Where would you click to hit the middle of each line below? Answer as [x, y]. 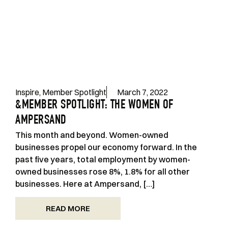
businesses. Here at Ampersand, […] [85, 184]
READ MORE [68, 209]
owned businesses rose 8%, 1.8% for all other [103, 172]
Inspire [27, 92]
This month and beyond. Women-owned [92, 135]
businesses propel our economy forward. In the [106, 147]
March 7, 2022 [142, 92]
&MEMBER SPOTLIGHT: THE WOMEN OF [94, 106]
